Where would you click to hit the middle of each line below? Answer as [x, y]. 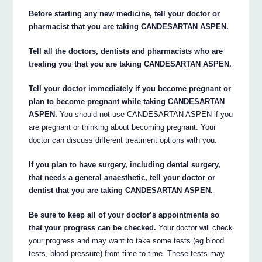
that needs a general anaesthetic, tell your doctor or [122, 178]
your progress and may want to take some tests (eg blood [127, 241]
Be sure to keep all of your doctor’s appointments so [124, 215]
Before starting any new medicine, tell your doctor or [125, 14]
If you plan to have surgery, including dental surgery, [125, 165]
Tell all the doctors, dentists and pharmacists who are [126, 51]
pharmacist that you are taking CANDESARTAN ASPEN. [129, 27]
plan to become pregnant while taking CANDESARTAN [127, 102]
